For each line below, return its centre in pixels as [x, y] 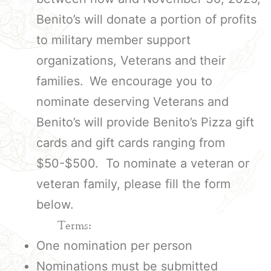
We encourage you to [151, 81]
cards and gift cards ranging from [131, 143]
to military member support [113, 40]
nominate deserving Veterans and [132, 102]
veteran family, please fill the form [133, 184]
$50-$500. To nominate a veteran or [143, 163]
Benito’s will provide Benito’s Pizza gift [145, 122]
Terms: [49, 225]
